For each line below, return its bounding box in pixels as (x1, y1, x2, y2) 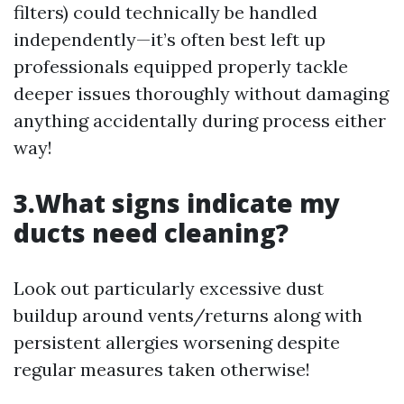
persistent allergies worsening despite (14, 331, 340, 353)
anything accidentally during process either (14, 109, 386, 132)
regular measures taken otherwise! (14, 358, 310, 381)
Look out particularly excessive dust (14, 277, 324, 299)
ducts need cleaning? (14, 216, 289, 250)
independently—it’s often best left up (14, 28, 326, 50)
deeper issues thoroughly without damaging (14, 82, 389, 105)
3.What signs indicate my (14, 186, 340, 220)
